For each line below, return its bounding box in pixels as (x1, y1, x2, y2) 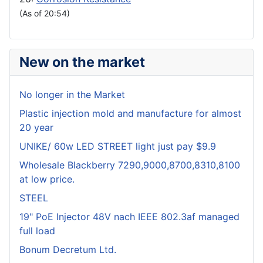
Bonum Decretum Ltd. (19, 244, 116, 256)
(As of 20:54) (19, 8, 70, 19)
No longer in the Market (19, 89, 125, 101)
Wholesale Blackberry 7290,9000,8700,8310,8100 (19, 159, 240, 171)
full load (19, 225, 55, 237)
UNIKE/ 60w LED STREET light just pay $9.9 (19, 140, 216, 153)
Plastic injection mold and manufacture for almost (19, 107, 241, 120)
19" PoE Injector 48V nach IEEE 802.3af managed (19, 211, 240, 223)
